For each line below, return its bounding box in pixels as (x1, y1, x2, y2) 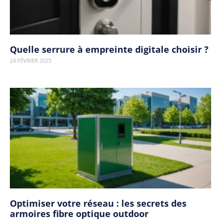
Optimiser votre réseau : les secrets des (10, 197, 186, 209)
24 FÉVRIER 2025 (10, 57, 51, 64)
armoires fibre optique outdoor (10, 208, 148, 220)
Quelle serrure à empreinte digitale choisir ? (10, 43, 209, 55)
